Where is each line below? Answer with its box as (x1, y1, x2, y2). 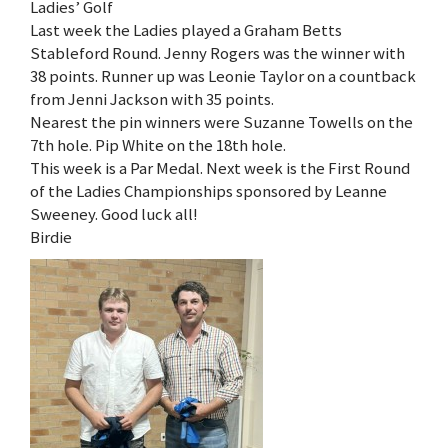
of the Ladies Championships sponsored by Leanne (30, 180, 387, 203)
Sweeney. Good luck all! (30, 203, 198, 226)
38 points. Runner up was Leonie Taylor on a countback (30, 65, 416, 88)
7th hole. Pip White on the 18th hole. (30, 134, 286, 157)
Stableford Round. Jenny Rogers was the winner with (30, 42, 405, 65)
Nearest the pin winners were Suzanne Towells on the (30, 111, 413, 134)
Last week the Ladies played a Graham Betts (30, 19, 342, 42)
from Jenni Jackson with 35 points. (30, 88, 274, 111)
